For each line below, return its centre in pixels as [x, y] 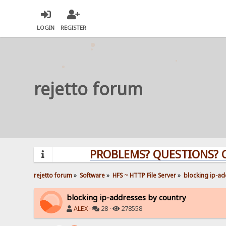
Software [93, 175]
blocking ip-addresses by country [127, 197]
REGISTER [74, 28]
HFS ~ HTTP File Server [145, 175]
